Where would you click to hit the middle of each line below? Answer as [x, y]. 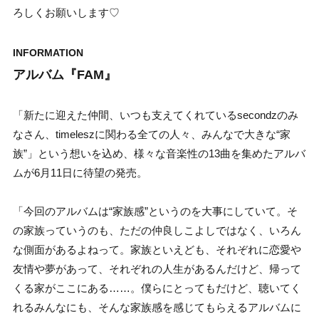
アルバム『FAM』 [65, 75]
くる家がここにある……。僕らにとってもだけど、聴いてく [157, 288]
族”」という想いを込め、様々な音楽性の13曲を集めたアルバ [159, 154]
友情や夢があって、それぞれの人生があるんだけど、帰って [157, 269]
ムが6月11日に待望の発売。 [80, 173]
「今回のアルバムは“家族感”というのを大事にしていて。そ [155, 211]
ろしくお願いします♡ [66, 13]
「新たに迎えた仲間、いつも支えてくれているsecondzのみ [156, 115]
